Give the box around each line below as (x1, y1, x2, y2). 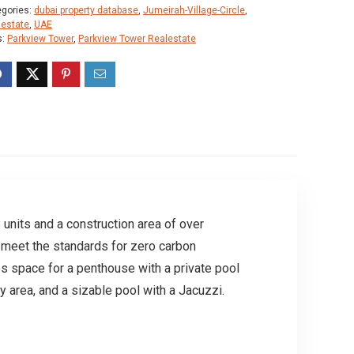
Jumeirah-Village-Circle (143, 4, 245, 16)
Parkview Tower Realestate (78, 32, 196, 44)
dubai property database (34, 4, 138, 16)
